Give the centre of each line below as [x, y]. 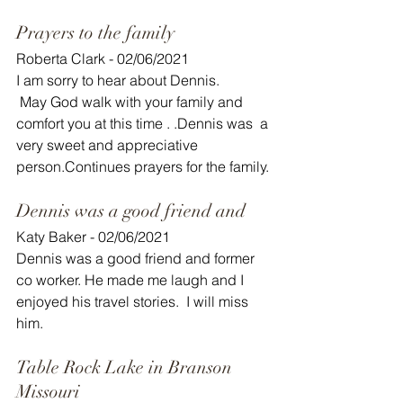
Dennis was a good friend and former [137, 258]
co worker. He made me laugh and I [132, 280]
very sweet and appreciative [109, 145]
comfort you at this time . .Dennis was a [144, 123]
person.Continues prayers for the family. [143, 166]
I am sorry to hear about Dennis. [118, 80]
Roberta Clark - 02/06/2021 [103, 58]
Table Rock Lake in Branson [126, 367]
